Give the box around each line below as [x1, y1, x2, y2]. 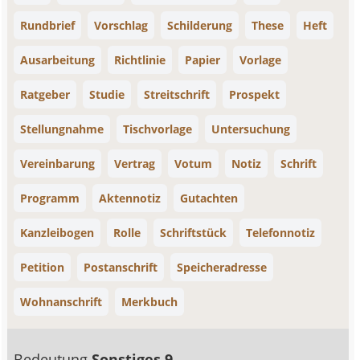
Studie [89, 87, 125, 102]
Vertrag [114, 156, 156, 171]
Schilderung [167, 18, 233, 33]
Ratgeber [20, 87, 71, 102]
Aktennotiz [99, 190, 162, 206]
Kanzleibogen [20, 225, 95, 240]
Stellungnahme [20, 121, 104, 137]
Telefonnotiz [246, 225, 316, 240]
